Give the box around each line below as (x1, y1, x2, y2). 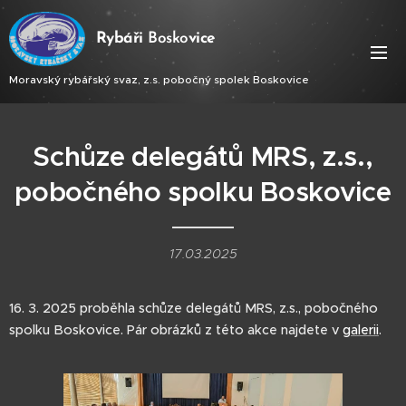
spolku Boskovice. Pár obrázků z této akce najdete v (9, 322, 343, 338)
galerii (343, 322, 379, 338)
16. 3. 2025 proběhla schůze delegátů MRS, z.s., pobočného (9, 300, 378, 316)
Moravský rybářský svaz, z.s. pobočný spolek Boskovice (9, 72, 309, 86)
